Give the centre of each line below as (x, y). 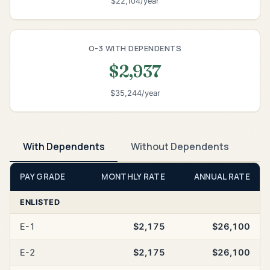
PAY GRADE (43, 177)
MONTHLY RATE (133, 177)
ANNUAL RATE (222, 177)
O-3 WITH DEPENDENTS (135, 48)
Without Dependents (180, 146)
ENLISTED (40, 202)
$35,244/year (135, 93)
